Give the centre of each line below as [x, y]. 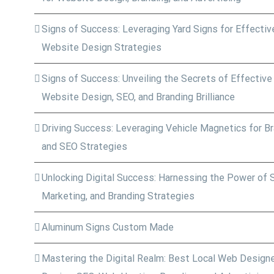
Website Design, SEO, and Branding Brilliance [138, 97]
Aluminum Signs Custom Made [107, 227]
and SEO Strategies [84, 146]
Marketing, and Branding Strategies [118, 196]
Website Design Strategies [101, 47]
